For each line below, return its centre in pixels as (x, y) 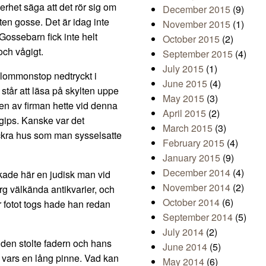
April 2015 (184, 113)
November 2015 (197, 24)
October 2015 (191, 39)
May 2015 (183, 99)
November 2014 (197, 188)
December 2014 (197, 173)
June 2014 (185, 247)
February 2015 (194, 143)
